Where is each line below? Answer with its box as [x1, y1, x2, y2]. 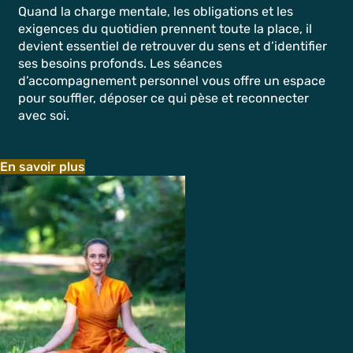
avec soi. [18, 108, 69, 123]
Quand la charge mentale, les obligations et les [18, 4, 293, 19]
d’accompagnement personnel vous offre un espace [18, 73, 325, 88]
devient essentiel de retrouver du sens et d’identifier [18, 39, 327, 54]
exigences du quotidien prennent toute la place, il [18, 21, 312, 36]
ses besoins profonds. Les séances [18, 56, 222, 71]
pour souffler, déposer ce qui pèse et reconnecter [18, 91, 309, 106]
